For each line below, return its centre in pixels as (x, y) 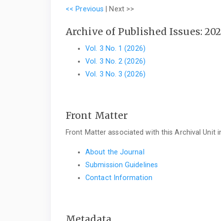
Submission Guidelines (122, 165)
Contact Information (119, 178)
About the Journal (115, 152)
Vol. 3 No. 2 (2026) (115, 61)
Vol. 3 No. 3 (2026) (115, 74)
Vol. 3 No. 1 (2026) (115, 49)
